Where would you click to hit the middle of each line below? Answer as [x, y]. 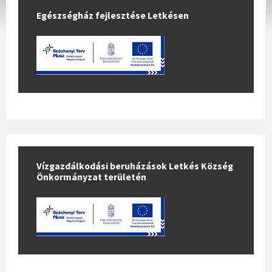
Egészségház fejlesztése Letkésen [113, 15]
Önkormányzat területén [91, 177]
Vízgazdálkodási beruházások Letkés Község [135, 166]
